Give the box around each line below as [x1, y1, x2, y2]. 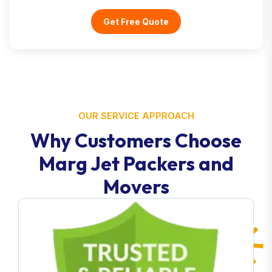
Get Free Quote [103, 16, 169, 27]
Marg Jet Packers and [38, 151, 234, 175]
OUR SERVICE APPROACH [78, 109, 194, 121]
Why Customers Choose [30, 127, 242, 152]
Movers [103, 174, 169, 199]
